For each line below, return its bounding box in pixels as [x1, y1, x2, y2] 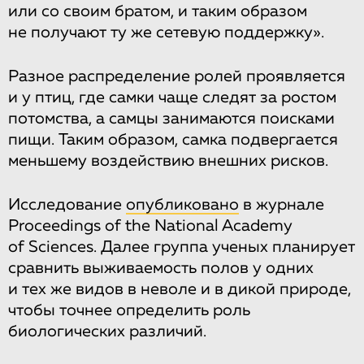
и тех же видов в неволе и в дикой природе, [8, 280, 351, 297]
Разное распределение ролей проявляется [8, 67, 345, 84]
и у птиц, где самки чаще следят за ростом [8, 89, 336, 106]
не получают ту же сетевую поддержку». [8, 24, 324, 41]
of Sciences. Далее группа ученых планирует [8, 238, 355, 255]
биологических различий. [8, 323, 206, 340]
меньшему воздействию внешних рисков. [8, 152, 328, 169]
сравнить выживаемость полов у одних [8, 259, 314, 276]
